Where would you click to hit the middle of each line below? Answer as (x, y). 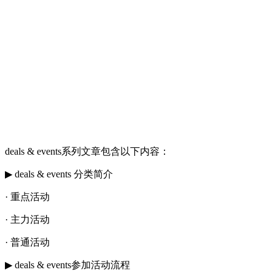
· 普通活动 (27, 242)
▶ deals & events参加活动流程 (68, 265)
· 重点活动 (27, 196)
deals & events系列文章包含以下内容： (87, 151)
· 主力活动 (27, 219)
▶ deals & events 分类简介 (59, 174)
